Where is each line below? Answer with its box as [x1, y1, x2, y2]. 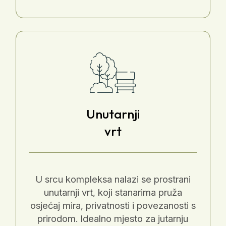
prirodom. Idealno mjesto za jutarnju [37, 212, 189, 224]
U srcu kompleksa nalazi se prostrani [35, 173, 191, 185]
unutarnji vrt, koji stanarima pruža [43, 186, 182, 198]
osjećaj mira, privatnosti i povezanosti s [30, 199, 196, 211]
